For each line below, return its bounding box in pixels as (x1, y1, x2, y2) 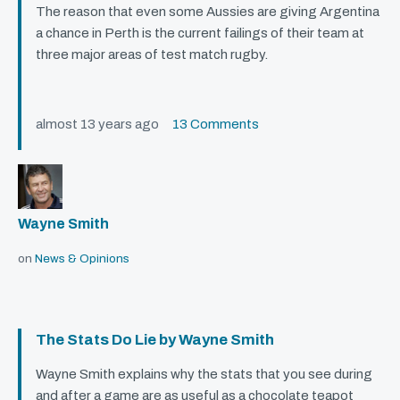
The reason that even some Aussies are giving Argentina (36, 4, 379, 20)
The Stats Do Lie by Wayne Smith (36, 331, 274, 349)
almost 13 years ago (36, 117, 172, 132)
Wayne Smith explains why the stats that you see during (36, 367, 372, 382)
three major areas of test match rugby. (36, 47, 268, 62)
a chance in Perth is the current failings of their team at (36, 26, 364, 41)
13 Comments (172, 117, 259, 132)
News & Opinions (35, 252, 129, 266)
